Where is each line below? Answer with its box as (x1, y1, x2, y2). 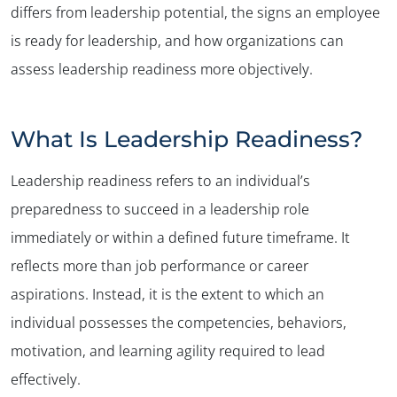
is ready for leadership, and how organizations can (11, 30, 344, 51)
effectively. (11, 369, 81, 389)
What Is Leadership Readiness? (11, 125, 362, 152)
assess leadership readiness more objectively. (11, 58, 313, 79)
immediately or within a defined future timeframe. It (11, 227, 350, 247)
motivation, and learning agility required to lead (11, 340, 325, 361)
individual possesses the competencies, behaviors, (11, 312, 346, 332)
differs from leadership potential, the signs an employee (11, 2, 380, 22)
